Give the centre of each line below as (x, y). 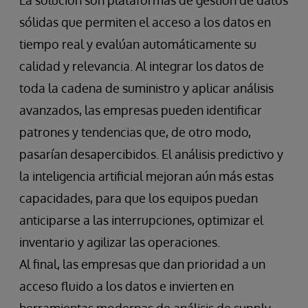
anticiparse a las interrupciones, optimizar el (141, 220)
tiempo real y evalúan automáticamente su (138, 44)
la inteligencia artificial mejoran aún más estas (146, 176)
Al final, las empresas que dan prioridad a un (142, 264)
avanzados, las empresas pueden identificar (141, 110)
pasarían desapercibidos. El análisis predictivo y (151, 154)
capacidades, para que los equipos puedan (139, 198)
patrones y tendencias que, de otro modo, (135, 132)
